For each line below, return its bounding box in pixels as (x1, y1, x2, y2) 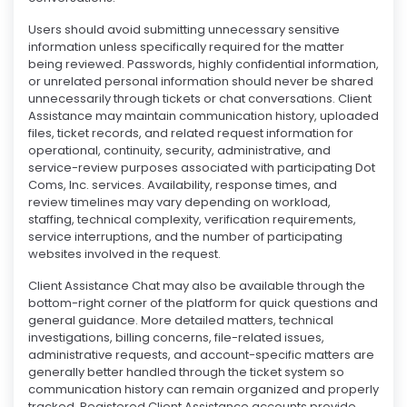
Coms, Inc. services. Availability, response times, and (28, 176, 337, 194)
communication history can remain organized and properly (28, 381, 379, 399)
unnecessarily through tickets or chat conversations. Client (28, 90, 372, 108)
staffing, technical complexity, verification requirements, (28, 211, 356, 229)
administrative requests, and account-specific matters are (28, 346, 374, 364)
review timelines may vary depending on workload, (28, 194, 331, 212)
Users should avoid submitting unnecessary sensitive (28, 21, 340, 39)
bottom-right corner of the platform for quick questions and (28, 294, 378, 313)
